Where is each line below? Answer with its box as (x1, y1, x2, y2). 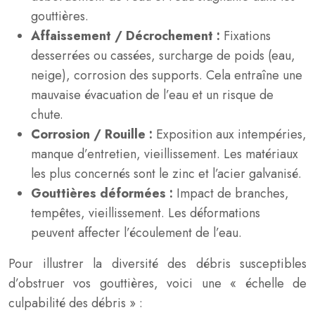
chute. (31, 105, 63, 124)
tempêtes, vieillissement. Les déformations (31, 204, 260, 222)
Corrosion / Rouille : (31, 125, 156, 143)
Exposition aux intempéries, (156, 125, 307, 143)
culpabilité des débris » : (8, 294, 143, 312)
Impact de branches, (176, 184, 289, 202)
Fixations (224, 27, 271, 45)
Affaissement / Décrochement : (31, 27, 224, 45)
